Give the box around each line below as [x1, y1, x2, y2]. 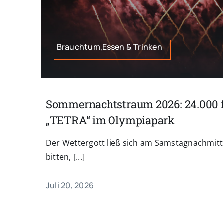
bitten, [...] [45, 151, 85, 163]
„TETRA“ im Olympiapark [45, 113, 175, 128]
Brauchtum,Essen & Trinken [56, 41, 162, 53]
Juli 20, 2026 [45, 180, 94, 191]
